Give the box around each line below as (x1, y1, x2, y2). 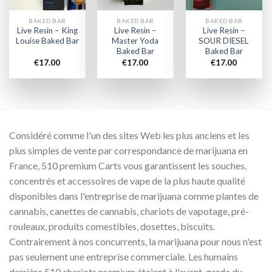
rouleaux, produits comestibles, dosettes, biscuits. (9, 220, 215, 232)
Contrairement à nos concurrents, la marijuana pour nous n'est (9, 235, 262, 247)
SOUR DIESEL (199, 36, 250, 46)
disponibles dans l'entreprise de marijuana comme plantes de (9, 189, 259, 202)
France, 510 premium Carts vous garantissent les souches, (9, 159, 246, 171)
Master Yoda (112, 36, 159, 46)
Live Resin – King (16, 25, 78, 36)
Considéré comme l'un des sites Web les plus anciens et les (9, 129, 250, 141)
